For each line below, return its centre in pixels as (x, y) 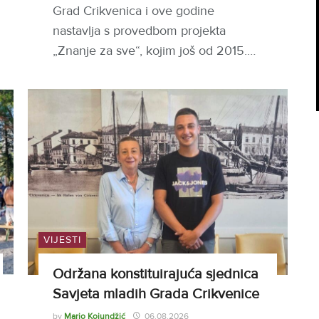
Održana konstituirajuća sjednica (156, 274)
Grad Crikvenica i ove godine (134, 11)
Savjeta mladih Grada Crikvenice (156, 294)
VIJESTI (62, 240)
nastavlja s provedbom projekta (139, 31)
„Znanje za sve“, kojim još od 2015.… (154, 51)
